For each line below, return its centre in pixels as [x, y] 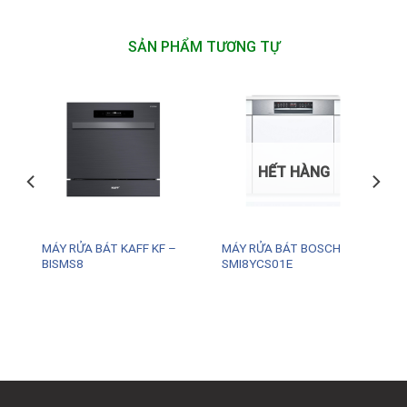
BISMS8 [62, 263]
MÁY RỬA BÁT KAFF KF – [109, 248]
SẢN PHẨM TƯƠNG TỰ [203, 47]
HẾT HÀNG [293, 173]
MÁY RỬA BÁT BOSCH [281, 248]
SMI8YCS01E [257, 263]
